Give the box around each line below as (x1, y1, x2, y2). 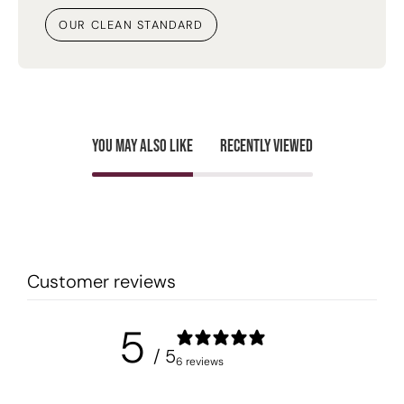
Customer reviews (27, 270, 176, 294)
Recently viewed (219, 136, 313, 158)
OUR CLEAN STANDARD (59, 17, 204, 33)
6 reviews (175, 353, 224, 369)
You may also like (91, 136, 193, 158)
